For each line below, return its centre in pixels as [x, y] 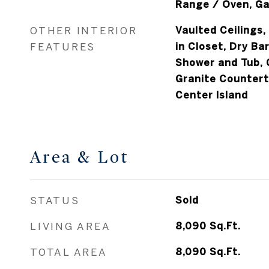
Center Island [211, 68]
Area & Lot [80, 131]
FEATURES [63, 20]
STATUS [55, 174]
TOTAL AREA [69, 225]
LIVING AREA [71, 200]
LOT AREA [60, 251]
